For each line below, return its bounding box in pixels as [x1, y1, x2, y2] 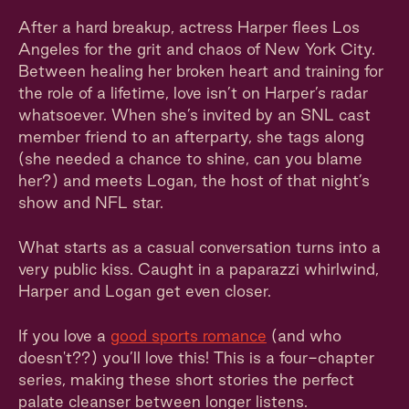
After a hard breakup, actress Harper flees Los [18, 18, 360, 36]
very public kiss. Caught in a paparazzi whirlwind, [18, 260, 379, 278]
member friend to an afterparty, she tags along [18, 128, 364, 145]
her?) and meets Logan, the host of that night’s [18, 172, 370, 189]
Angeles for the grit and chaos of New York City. [18, 40, 375, 58]
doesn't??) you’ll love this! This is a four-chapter [18, 349, 374, 366]
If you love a [18, 327, 110, 344]
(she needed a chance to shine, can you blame [18, 150, 362, 167]
